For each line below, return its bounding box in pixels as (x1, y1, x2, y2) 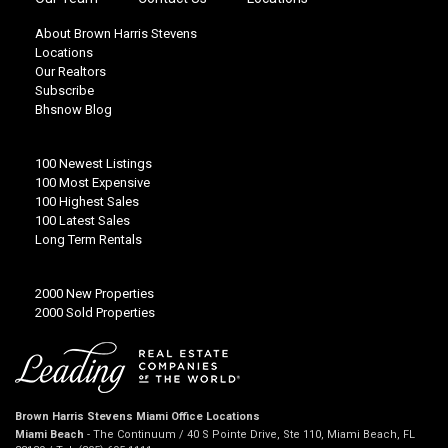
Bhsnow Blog (35, 102, 112, 118)
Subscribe (35, 83, 94, 99)
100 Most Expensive (35, 175, 150, 191)
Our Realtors (35, 64, 106, 80)
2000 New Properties (35, 286, 154, 302)
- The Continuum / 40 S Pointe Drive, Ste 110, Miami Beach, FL (87, 428, 415, 442)
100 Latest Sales (35, 213, 130, 229)
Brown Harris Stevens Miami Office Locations (15, 410, 260, 424)
